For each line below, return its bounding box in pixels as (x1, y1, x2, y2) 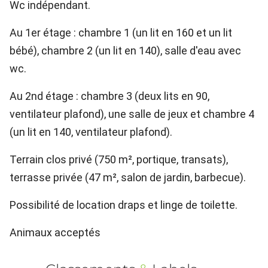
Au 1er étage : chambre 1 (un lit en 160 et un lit (10, 26, 232, 39)
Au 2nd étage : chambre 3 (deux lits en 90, (10, 90, 209, 102)
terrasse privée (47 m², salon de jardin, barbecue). (10, 171, 246, 184)
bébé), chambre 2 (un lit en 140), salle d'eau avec (10, 44, 241, 57)
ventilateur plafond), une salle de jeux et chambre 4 (10, 108, 254, 120)
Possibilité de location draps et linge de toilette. (10, 199, 237, 211)
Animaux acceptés (10, 226, 100, 239)
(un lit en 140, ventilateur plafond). (10, 126, 172, 138)
